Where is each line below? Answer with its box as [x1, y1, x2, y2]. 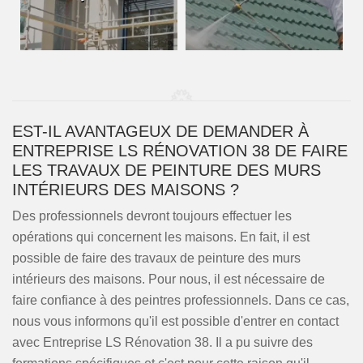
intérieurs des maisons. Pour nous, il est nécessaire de [12, 272, 325, 286]
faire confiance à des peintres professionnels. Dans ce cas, [12, 293, 349, 307]
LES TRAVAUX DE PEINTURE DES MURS [12, 161, 321, 179]
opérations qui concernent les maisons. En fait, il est [12, 230, 310, 244]
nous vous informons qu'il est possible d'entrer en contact [12, 314, 339, 328]
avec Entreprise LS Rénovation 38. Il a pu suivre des [12, 335, 313, 349]
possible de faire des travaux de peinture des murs [12, 251, 301, 265]
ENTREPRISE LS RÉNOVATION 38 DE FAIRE [12, 142, 348, 160]
